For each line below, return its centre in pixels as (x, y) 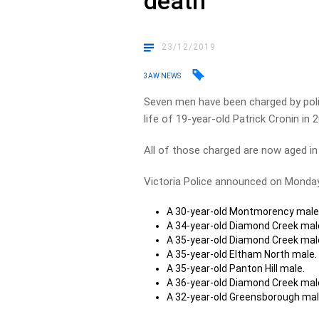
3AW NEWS (163, 75)
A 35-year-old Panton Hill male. (236, 268)
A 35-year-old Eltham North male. (242, 254)
